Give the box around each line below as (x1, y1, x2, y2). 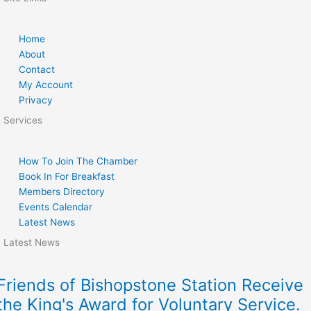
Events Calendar (19, 201, 93, 213)
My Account (19, 79, 74, 91)
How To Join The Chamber (19, 155, 138, 167)
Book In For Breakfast (19, 171, 115, 183)
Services (3, 115, 42, 126)
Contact (19, 64, 56, 76)
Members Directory (19, 186, 106, 198)
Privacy (19, 94, 53, 106)
